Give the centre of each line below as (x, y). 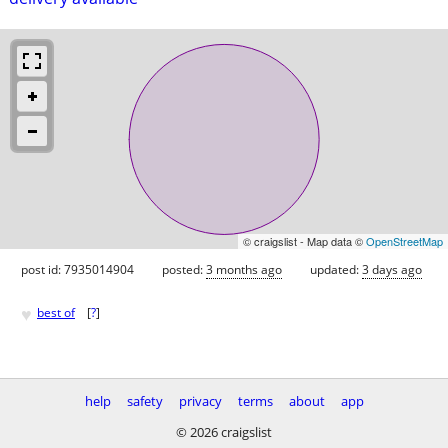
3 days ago (392, 269)
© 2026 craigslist (224, 432)
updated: (336, 269)
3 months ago (244, 269)
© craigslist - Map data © (304, 240)
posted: (184, 269)
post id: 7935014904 (77, 269)
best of (56, 313)
